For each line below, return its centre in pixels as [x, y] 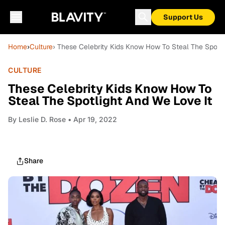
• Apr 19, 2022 [91, 119]
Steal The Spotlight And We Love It [110, 101]
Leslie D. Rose [42, 119]
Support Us [183, 17]
